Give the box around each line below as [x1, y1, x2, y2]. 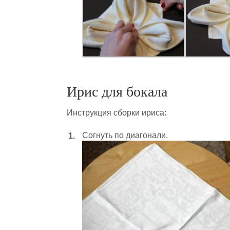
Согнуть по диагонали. [82, 131, 168, 140]
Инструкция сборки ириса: [67, 108, 166, 117]
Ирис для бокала [67, 84, 167, 100]
